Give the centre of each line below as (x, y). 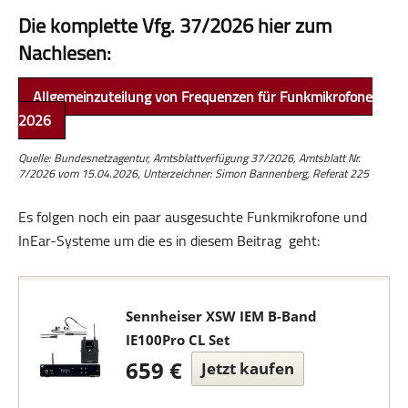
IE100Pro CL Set (178, 339)
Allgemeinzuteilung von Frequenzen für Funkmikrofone (203, 96)
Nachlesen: (65, 52)
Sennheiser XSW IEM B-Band (221, 316)
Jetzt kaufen (247, 368)
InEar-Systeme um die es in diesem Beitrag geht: (169, 240)
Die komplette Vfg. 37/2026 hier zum (175, 25)
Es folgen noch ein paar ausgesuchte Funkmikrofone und (193, 216)
